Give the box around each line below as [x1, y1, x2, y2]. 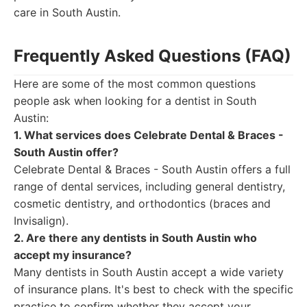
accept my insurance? [14, 248, 132, 262]
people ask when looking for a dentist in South [14, 94, 256, 108]
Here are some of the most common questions [14, 77, 256, 90]
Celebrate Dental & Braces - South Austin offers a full [14, 162, 291, 176]
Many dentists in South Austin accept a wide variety [14, 265, 284, 279]
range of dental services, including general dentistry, [14, 180, 285, 193]
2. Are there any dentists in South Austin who [14, 231, 257, 245]
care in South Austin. [14, 5, 121, 19]
